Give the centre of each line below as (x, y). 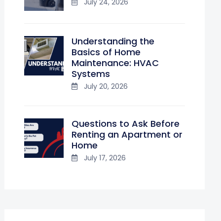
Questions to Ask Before (126, 124)
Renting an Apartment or (127, 134)
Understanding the (113, 41)
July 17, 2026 (105, 158)
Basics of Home (106, 52)
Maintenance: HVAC (115, 63)
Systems (91, 74)
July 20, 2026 (106, 86)
